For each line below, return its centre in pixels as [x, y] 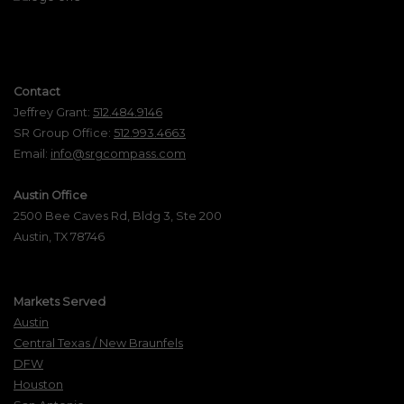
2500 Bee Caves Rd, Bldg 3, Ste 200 [118, 216]
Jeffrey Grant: [53, 112]
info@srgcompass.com [118, 153]
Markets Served [60, 302]
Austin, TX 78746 [59, 236]
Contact [37, 91]
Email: [32, 153]
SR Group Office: [64, 133]
